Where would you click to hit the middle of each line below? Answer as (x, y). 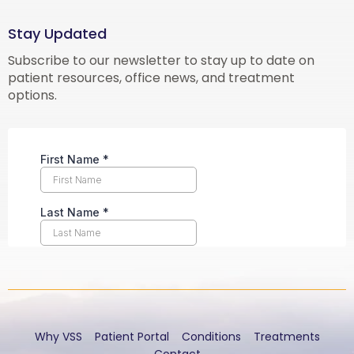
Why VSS (58, 337)
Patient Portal (132, 337)
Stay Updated (57, 34)
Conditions (211, 337)
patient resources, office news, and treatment (151, 78)
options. (32, 96)
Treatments (286, 337)
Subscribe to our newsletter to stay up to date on (161, 61)
